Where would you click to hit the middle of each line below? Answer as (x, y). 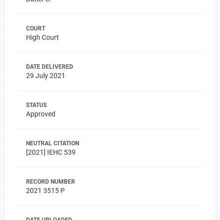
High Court (42, 37)
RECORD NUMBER (50, 182)
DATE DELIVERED (49, 67)
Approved (41, 114)
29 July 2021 (45, 76)
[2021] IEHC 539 (51, 152)
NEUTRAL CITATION (52, 143)
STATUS (36, 105)
